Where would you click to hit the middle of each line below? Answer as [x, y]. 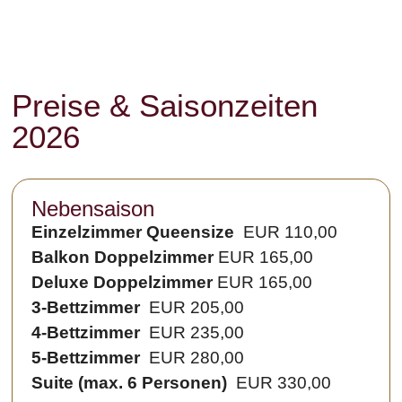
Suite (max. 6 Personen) [130, 383]
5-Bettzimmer [86, 358]
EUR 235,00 [192, 333]
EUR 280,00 [192, 358]
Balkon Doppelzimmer [125, 258]
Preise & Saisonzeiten [165, 105]
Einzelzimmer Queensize [135, 232]
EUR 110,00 [288, 232]
